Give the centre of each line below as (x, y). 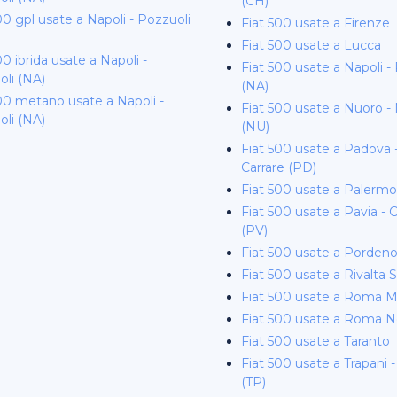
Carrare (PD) (279, 167)
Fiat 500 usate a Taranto (315, 341)
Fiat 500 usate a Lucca (311, 45)
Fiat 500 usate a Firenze (315, 23)
